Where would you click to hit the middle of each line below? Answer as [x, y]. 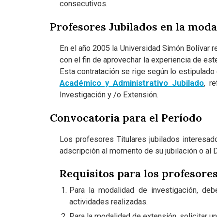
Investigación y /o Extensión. [109, 94]
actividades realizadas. [108, 202]
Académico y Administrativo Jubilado [132, 83]
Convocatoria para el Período [126, 117]
